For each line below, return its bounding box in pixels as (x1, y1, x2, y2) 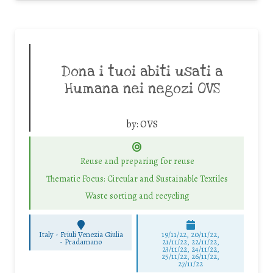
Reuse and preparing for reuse (80, 155, 194, 168)
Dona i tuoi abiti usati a (61, 62, 223, 81)
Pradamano (65, 236, 102, 247)
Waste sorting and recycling (85, 190, 190, 202)
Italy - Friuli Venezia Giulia (38, 229, 123, 240)
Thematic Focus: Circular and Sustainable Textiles (46, 172, 228, 185)
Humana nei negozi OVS (64, 79, 220, 98)
